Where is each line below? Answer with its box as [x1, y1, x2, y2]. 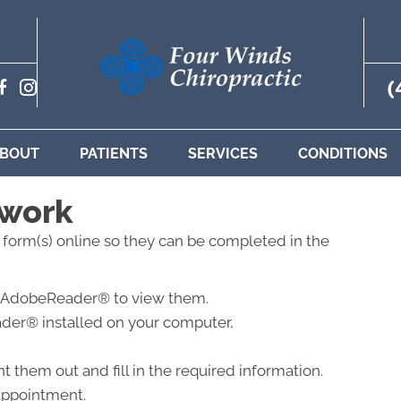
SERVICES [187, 145, 258, 162]
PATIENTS [79, 145, 148, 162]
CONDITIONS [297, 145, 388, 162]
